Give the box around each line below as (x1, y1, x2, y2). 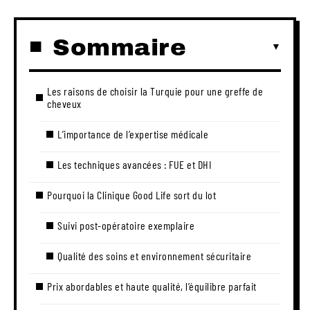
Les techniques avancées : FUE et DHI (57, 157, 211, 171)
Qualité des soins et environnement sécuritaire (57, 248, 251, 262)
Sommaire (53, 34, 186, 60)
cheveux (47, 96, 82, 110)
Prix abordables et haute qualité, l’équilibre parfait (47, 279, 257, 293)
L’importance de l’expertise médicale (57, 127, 208, 140)
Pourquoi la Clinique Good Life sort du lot (47, 188, 216, 201)
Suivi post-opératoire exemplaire (57, 218, 194, 232)
